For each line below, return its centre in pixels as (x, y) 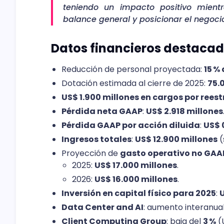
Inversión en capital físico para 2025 (138, 193)
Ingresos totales (96, 139)
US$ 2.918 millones (184, 111)
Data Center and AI (102, 207)
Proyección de (90, 153)
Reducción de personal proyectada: (132, 69)
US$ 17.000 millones (135, 165)
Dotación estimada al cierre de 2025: (134, 83)
